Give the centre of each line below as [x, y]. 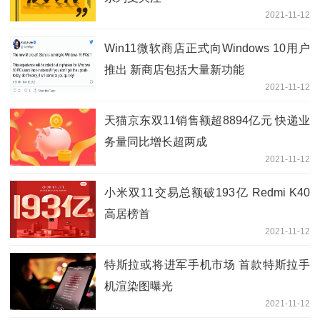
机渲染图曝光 [139, 286]
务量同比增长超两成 [156, 141]
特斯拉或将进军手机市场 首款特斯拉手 [207, 264]
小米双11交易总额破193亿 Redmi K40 [207, 192]
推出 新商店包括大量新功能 [174, 69]
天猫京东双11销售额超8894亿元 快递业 [207, 120]
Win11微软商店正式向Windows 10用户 [207, 48]
